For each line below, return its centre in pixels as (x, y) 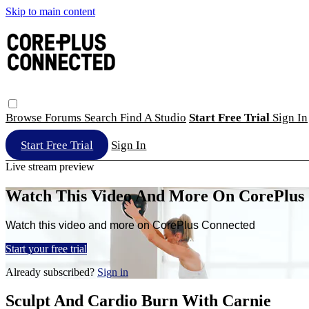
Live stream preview (50, 166)
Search (102, 117)
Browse (25, 117)
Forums (64, 117)
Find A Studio (153, 117)
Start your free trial (46, 248)
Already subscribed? (51, 272)
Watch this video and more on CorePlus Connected (130, 225)
